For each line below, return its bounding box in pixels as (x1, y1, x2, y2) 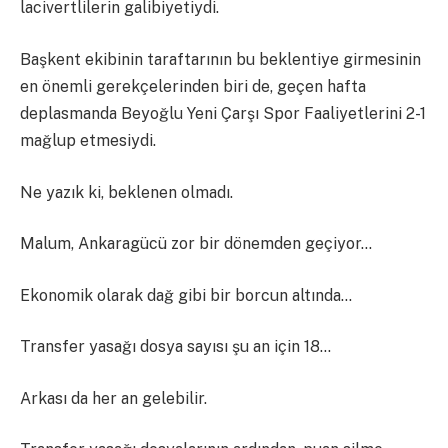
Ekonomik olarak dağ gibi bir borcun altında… (20, 285, 352, 305)
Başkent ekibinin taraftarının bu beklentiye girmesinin (20, 50, 421, 70)
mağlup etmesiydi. (20, 131, 156, 151)
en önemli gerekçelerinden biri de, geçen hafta (20, 77, 366, 97)
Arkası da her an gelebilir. (20, 388, 207, 408)
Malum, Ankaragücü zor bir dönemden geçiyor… (20, 234, 372, 254)
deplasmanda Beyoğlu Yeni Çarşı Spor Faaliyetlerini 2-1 (20, 104, 426, 124)
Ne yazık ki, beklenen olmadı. (20, 182, 233, 202)
